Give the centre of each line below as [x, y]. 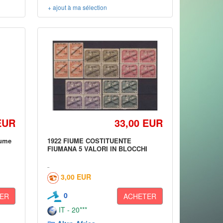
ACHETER [140, 196]
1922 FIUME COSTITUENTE [90, 141]
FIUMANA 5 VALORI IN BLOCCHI [98, 149]
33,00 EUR [138, 123]
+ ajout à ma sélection [78, 7]
